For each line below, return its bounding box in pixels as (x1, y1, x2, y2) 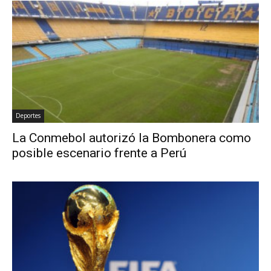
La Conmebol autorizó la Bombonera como (12, 130, 251, 145)
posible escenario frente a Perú (12, 145, 186, 160)
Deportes (16, 111, 41, 120)
